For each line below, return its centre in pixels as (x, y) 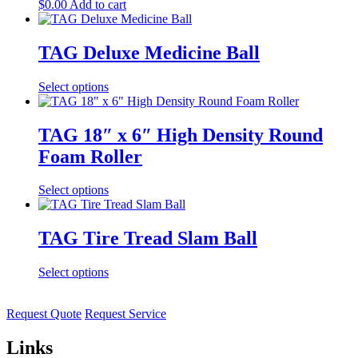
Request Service (125, 314)
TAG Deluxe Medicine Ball (149, 52)
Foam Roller (90, 156)
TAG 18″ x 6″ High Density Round (181, 135)
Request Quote (44, 314)
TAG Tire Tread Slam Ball (148, 239)
